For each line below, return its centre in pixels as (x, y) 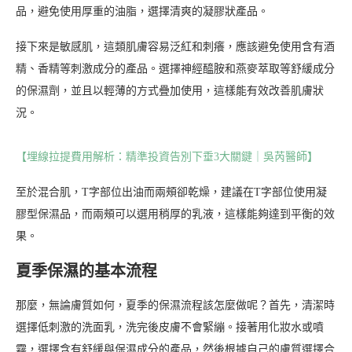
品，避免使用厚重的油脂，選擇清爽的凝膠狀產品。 (142, 12)
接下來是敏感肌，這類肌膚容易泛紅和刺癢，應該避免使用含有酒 (175, 47)
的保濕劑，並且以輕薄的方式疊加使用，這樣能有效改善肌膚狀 (170, 91)
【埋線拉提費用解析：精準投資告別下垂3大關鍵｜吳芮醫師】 (167, 157)
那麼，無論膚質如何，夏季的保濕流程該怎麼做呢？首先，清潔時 (175, 306)
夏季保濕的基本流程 (86, 271)
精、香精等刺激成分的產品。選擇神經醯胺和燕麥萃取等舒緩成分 (175, 69)
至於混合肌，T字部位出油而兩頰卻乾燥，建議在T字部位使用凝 (171, 192)
